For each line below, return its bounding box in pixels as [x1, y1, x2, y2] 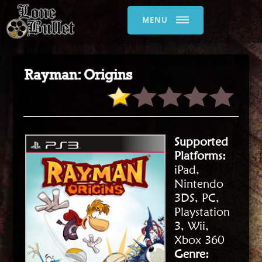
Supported [174, 135, 229, 149]
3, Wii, [174, 219, 209, 233]
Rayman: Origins [25, 66, 133, 82]
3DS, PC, [174, 191, 220, 205]
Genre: [174, 247, 209, 261]
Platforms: [174, 149, 226, 163]
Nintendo [174, 177, 224, 191]
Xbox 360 [174, 233, 225, 247]
